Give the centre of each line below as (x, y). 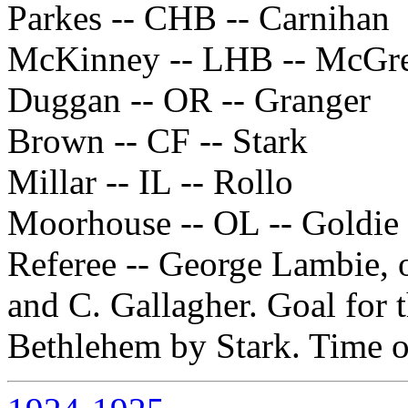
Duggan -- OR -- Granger (189, 100)
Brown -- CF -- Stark (158, 141)
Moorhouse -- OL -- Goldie (203, 223)
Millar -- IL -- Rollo (150, 182)
